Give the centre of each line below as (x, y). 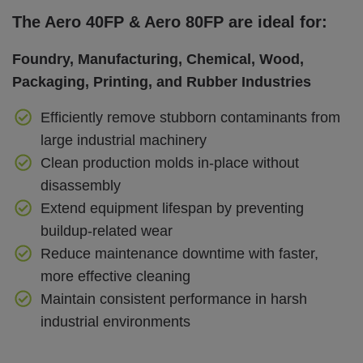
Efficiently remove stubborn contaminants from (190, 118)
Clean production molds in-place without (169, 163)
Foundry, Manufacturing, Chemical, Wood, (158, 60)
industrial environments (115, 322)
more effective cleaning (115, 277)
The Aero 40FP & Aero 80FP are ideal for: (170, 22)
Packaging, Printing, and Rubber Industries (162, 82)
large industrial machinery (123, 141)
